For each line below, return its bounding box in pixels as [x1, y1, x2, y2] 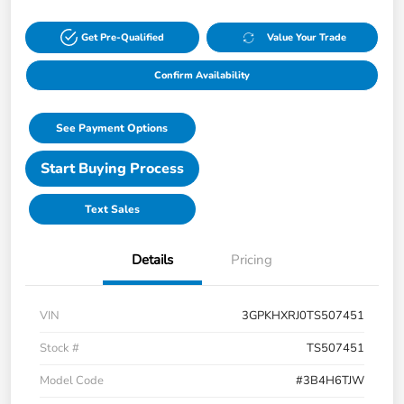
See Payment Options [56, 121, 169, 136]
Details [132, 251, 173, 270]
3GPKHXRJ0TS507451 [242, 308, 364, 325]
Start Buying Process [40, 159, 184, 179]
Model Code [40, 372, 104, 390]
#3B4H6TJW [296, 372, 364, 390]
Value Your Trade [267, 31, 347, 45]
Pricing [231, 251, 272, 270]
